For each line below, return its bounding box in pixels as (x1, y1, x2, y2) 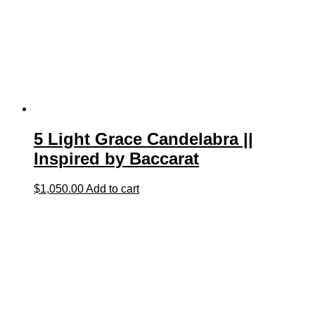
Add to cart (86, 182, 139, 195)
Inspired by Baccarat (34, 148, 199, 168)
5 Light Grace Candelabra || (34, 129, 253, 148)
